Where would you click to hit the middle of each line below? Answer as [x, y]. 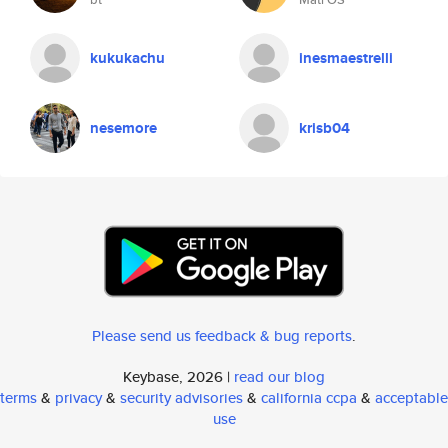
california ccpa [309, 397]
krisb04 [324, 128]
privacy [78, 397]
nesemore [123, 128]
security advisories [181, 397]
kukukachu [127, 58]
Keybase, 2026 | [178, 376]
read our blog [279, 376]
